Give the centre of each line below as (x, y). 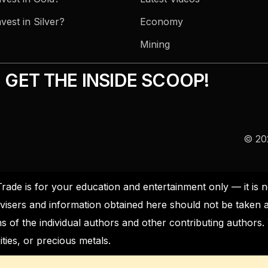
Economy (162, 22)
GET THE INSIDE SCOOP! (107, 80)
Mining (155, 45)
